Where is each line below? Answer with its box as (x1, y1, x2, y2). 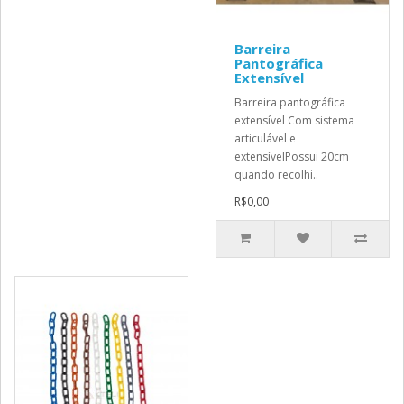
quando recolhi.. (234, 167, 318, 182)
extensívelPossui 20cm (234, 149, 349, 164)
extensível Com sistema (234, 113, 354, 128)
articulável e (234, 131, 296, 146)
